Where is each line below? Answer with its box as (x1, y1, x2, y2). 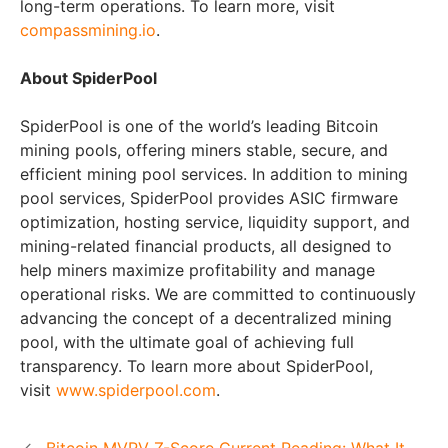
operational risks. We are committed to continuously (20, 283, 416, 304)
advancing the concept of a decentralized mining (20, 307, 392, 328)
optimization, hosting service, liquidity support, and (20, 211, 410, 232)
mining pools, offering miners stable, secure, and (20, 139, 388, 160)
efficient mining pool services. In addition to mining (20, 163, 408, 184)
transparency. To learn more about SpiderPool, (20, 355, 373, 376)
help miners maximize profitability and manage (20, 259, 375, 280)
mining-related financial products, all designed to (20, 235, 392, 256)
